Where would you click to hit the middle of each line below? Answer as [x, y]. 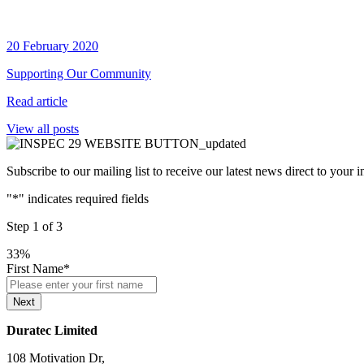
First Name [35, 269]
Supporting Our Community [79, 74]
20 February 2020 [52, 46]
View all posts [43, 129]
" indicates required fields [84, 199]
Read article [37, 102]
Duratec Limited [52, 331]
